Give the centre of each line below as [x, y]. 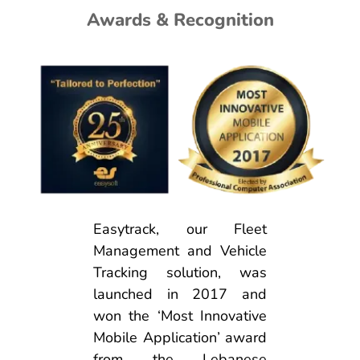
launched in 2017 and [180, 294]
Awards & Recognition [180, 20]
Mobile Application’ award [180, 337]
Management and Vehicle [180, 250]
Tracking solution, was [180, 272]
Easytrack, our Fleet [180, 229]
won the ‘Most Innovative [180, 315]
